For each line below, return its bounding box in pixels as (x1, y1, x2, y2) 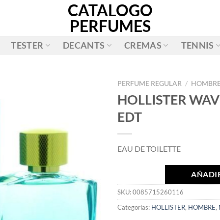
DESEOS (59, 148, 86, 157)
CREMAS (124, 40, 162, 51)
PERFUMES (69, 16, 151, 35)
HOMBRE (188, 203, 216, 211)
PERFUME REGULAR (117, 80, 182, 87)
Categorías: (117, 203, 151, 211)
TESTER (11, 40, 44, 51)
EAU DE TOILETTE (117, 143, 181, 153)
